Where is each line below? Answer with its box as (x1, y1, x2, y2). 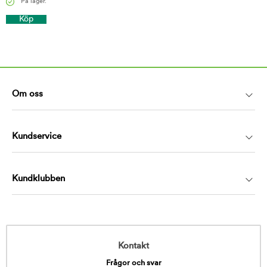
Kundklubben (12, 174, 65, 184)
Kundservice (12, 132, 61, 141)
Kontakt (118, 241, 149, 251)
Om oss (12, 89, 43, 99)
